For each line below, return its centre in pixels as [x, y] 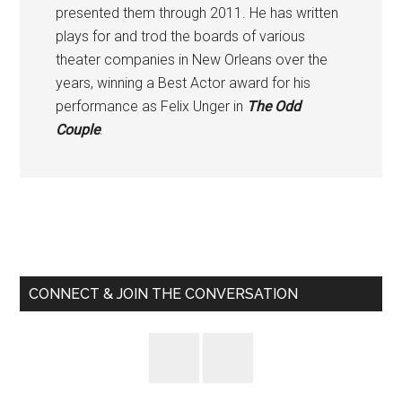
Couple [78, 129]
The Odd [274, 106]
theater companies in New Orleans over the [192, 59]
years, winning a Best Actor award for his [184, 83]
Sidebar [68, 269]
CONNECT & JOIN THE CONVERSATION [164, 293]
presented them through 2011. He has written [197, 13]
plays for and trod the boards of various [181, 36]
